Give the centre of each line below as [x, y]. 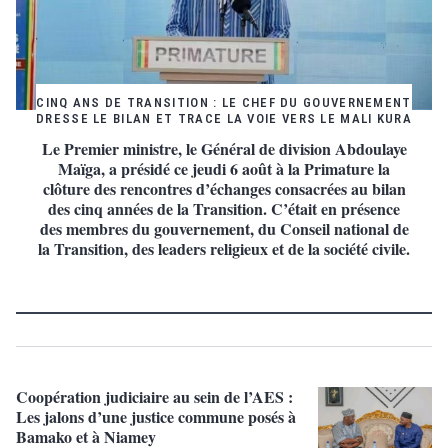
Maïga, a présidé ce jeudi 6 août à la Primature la [224, 168]
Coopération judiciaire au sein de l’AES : [154, 396]
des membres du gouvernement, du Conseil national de [224, 228]
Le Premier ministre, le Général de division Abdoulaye [224, 148]
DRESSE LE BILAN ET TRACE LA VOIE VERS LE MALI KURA [224, 118]
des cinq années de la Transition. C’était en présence [224, 208]
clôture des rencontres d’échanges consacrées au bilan [224, 188]
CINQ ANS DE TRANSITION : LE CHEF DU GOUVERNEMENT [224, 102]
